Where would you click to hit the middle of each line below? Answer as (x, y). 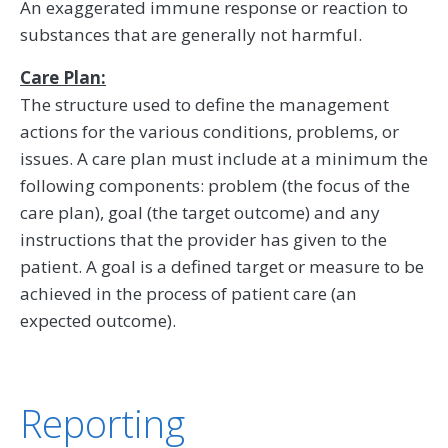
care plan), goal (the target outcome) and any (200, 213)
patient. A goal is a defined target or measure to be (222, 267)
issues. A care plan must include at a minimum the (224, 159)
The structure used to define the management (204, 105)
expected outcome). (98, 321)
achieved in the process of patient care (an (188, 294)
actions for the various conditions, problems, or (209, 132)
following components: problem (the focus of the (215, 186)
